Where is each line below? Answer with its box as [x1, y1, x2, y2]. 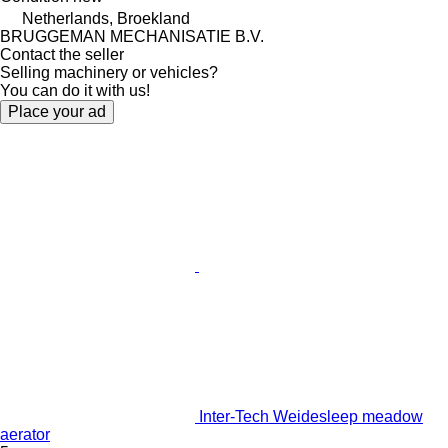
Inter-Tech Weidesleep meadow [199, 407, 423, 425]
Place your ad [8, 102, 106, 120]
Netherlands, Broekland [22, 9, 190, 27]
